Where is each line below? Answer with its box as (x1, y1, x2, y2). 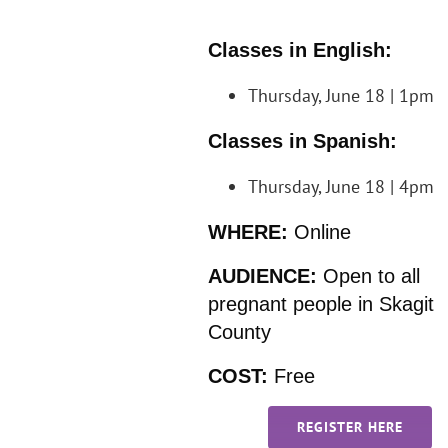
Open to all (323, 264, 421, 287)
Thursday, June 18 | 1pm (248, 83, 435, 107)
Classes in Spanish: (208, 129, 398, 152)
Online (288, 220, 352, 243)
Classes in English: (208, 38, 393, 61)
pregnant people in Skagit (208, 292, 435, 315)
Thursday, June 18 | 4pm (248, 174, 435, 198)
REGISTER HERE (297, 417, 404, 436)
